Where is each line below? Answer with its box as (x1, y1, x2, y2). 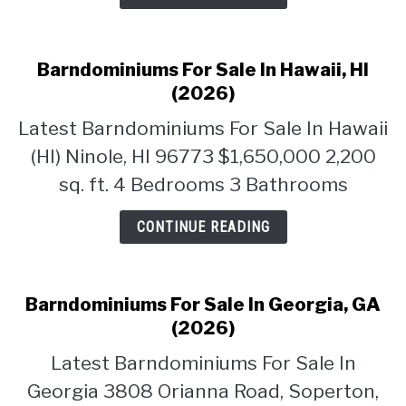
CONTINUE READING (136, 218, 270, 236)
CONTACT (18, 28, 81, 47)
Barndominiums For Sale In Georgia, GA (25, 294, 381, 315)
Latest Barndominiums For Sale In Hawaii (18, 117, 388, 140)
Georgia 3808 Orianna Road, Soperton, (27, 380, 379, 402)
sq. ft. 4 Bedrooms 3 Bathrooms (58, 173, 348, 196)
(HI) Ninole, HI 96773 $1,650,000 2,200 (30, 145, 376, 168)
